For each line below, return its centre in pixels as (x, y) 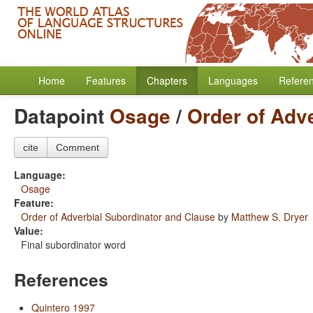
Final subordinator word (73, 245)
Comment (78, 147)
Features (106, 80)
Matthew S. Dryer (270, 217)
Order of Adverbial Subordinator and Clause (118, 217)
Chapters (167, 80)
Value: (29, 231)
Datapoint (62, 116)
